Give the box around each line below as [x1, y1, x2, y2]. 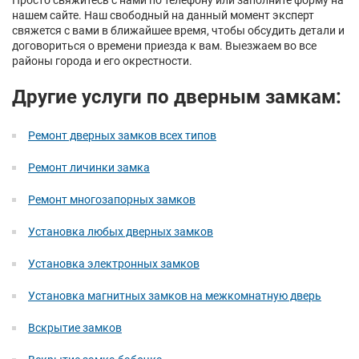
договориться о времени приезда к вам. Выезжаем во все [12, 39, 317, 52]
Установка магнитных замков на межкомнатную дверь [28, 289, 321, 302]
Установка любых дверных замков [28, 225, 213, 238]
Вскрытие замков [28, 321, 122, 334]
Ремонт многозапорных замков [28, 193, 196, 206]
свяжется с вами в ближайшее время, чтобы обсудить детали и [12, 24, 345, 37]
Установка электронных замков [28, 257, 200, 270]
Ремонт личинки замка [28, 161, 150, 174]
